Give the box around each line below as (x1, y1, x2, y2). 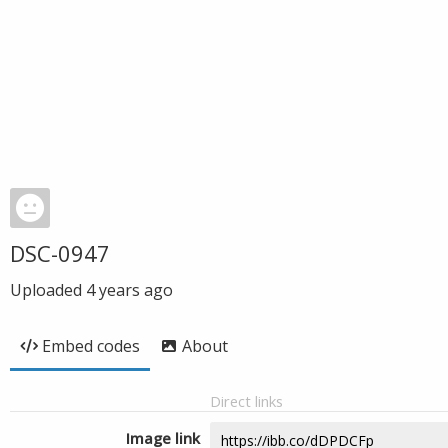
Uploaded (10, 279, 86, 301)
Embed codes (42, 335, 140, 357)
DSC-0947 (10, 238, 110, 268)
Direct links (210, 391, 283, 411)
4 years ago (86, 279, 173, 301)
